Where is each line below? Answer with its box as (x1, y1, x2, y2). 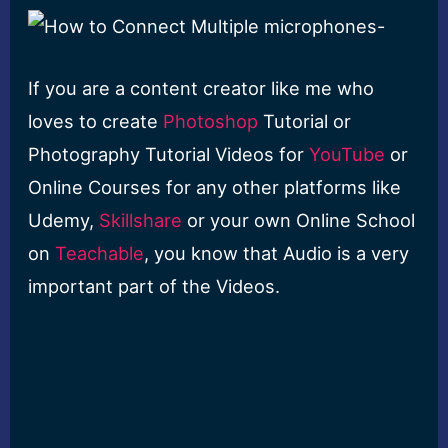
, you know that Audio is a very (144, 242, 410, 265)
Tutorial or (258, 110, 352, 133)
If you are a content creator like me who (28, 77, 375, 100)
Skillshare (99, 209, 183, 232)
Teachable (55, 242, 145, 265)
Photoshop (163, 110, 259, 133)
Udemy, (28, 209, 100, 232)
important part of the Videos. (28, 275, 281, 298)
